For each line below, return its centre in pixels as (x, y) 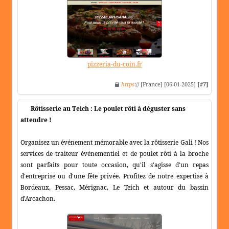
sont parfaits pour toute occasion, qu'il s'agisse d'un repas (114, 165)
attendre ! (36, 120)
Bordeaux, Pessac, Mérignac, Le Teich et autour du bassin (114, 188)
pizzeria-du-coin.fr (114, 64)
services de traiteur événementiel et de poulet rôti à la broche (114, 154)
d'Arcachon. (38, 199)
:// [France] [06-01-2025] (166, 84)
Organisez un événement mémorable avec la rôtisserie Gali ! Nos (114, 143)
